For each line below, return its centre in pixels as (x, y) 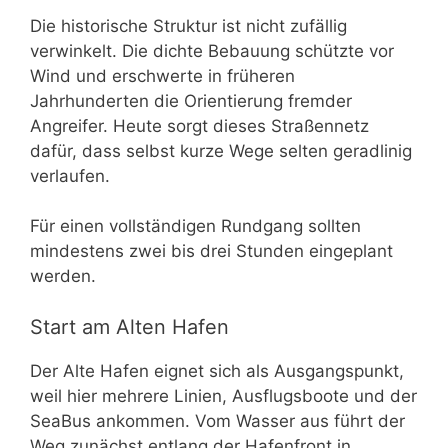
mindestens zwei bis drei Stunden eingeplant (211, 251)
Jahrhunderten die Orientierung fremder (191, 100)
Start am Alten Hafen (129, 326)
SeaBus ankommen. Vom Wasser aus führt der (217, 420)
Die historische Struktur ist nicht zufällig (188, 25)
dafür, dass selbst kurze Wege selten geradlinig (221, 150)
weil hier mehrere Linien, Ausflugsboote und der (223, 395)
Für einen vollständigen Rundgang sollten (195, 226)
